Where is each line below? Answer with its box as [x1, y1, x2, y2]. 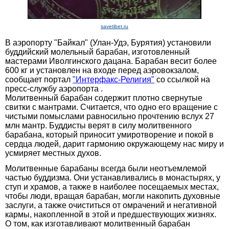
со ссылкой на [154, 75, 210, 84]
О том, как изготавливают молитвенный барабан [5, 219, 190, 228]
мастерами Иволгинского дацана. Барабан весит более [5, 56, 217, 65]
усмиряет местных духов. [5, 148, 101, 157]
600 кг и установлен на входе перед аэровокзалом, [5, 65, 199, 75]
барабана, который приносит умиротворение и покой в [5, 130, 214, 139]
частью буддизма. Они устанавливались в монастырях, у [5, 173, 220, 182]
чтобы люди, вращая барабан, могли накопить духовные [5, 191, 220, 200]
